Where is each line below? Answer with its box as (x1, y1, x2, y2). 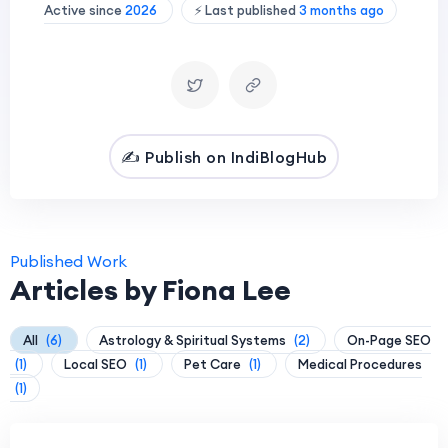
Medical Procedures (298, 356, 422, 372)
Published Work (10, 251, 127, 271)
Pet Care (184, 356, 244, 372)
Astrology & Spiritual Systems (99, 332, 289, 348)
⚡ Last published (193, 2, 299, 18)
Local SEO (64, 356, 130, 372)
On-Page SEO (347, 332, 431, 348)
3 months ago (298, 2, 384, 18)
